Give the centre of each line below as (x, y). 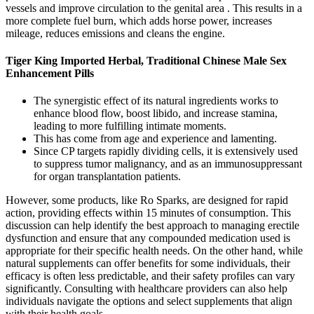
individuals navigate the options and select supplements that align (149, 301)
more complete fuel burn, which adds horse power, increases (139, 20)
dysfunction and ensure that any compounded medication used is (148, 238)
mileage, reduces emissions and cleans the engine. (115, 33)
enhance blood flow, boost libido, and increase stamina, (156, 114)
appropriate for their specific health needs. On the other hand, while (154, 251)
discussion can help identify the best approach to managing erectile (152, 226)
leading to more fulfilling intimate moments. (130, 126)
